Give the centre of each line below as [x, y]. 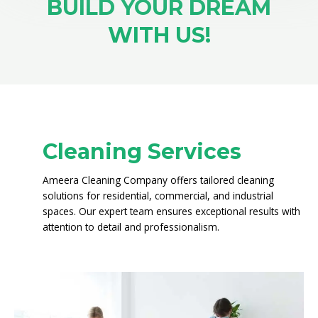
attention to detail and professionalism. [131, 226]
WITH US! [159, 35]
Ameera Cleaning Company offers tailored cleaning [158, 180]
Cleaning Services [142, 151]
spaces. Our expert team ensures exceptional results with [171, 211]
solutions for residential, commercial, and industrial [158, 195]
